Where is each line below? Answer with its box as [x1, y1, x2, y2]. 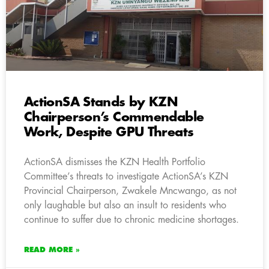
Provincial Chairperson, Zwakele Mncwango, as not [24, 186, 237, 196]
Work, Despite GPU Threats [24, 125, 194, 139]
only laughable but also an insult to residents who [24, 200, 226, 210]
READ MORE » [24, 246, 80, 253]
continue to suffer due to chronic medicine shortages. [24, 214, 239, 225]
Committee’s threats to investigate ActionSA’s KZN [24, 171, 228, 181]
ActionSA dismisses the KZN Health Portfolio [24, 157, 205, 167]
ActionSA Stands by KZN [24, 95, 178, 109]
